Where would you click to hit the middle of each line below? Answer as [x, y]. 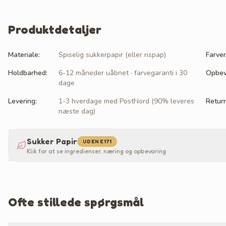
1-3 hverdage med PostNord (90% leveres [126, 101]
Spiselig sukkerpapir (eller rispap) [112, 55]
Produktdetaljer [55, 30]
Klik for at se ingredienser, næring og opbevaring [96, 151]
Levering [22, 101]
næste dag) [77, 111]
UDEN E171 [97, 141]
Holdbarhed [27, 73]
